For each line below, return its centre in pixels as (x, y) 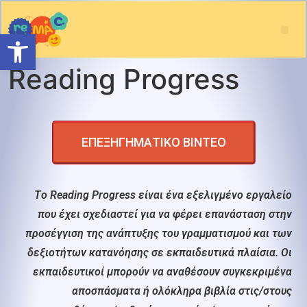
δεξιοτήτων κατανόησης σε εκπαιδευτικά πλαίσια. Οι (160, 253)
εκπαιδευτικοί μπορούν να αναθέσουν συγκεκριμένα (162, 272)
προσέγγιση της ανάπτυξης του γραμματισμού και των (159, 233)
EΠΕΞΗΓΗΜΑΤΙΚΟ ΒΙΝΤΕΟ (153, 142)
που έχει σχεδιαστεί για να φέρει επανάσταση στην (165, 214)
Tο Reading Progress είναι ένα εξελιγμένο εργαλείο (163, 195)
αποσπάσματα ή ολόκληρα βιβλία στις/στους (182, 291)
